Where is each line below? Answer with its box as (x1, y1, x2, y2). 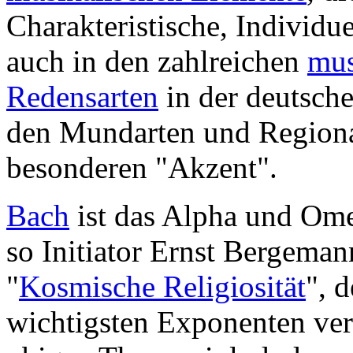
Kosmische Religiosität (19, 269, 306, 303)
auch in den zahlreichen (6, 44, 307, 78)
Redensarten (6, 80, 158, 113)
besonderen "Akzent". (6, 150, 277, 184)
